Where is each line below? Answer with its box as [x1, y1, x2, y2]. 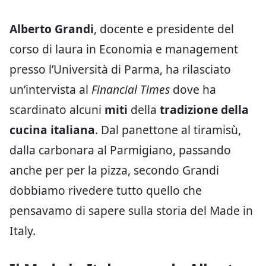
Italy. [9, 223, 36, 239]
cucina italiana [9, 122, 95, 138]
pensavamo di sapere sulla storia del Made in [9, 202, 253, 218]
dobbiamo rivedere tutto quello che [9, 182, 202, 198]
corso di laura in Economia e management [9, 41, 238, 57]
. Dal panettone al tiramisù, [95, 122, 241, 138]
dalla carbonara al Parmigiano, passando [9, 142, 231, 158]
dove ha [170, 81, 216, 97]
